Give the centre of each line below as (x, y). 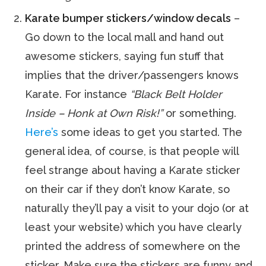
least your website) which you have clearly (134, 227)
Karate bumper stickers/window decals (128, 18)
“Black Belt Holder (176, 94)
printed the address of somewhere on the (133, 246)
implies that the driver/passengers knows (132, 75)
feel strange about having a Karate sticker (133, 170)
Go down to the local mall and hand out (125, 37)
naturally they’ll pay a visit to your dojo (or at (137, 208)
